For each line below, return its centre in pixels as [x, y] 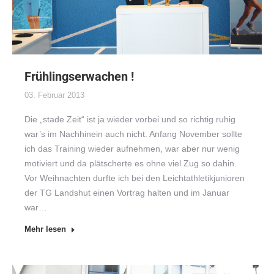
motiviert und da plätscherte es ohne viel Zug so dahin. [131, 164]
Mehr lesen [45, 229]
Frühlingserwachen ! [79, 77]
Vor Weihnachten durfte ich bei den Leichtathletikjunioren [135, 178]
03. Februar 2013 [54, 95]
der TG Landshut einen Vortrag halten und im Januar [127, 193]
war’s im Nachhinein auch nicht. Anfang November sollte [133, 134]
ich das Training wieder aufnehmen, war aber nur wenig [132, 149]
